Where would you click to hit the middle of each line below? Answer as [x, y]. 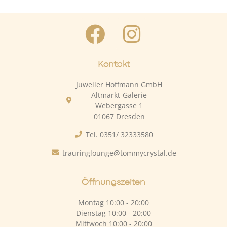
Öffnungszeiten [113, 182]
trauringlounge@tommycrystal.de [119, 153]
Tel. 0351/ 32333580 [119, 134]
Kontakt [113, 64]
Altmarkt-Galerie [119, 95]
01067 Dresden [119, 116]
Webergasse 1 [119, 105]
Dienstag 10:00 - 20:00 [113, 213]
